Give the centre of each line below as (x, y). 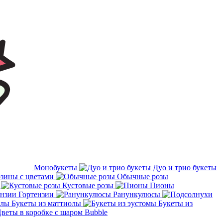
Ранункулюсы (137, 194)
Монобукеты (56, 167)
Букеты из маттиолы (46, 203)
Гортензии (36, 194)
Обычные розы (143, 176)
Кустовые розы (88, 185)
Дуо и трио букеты (185, 167)
